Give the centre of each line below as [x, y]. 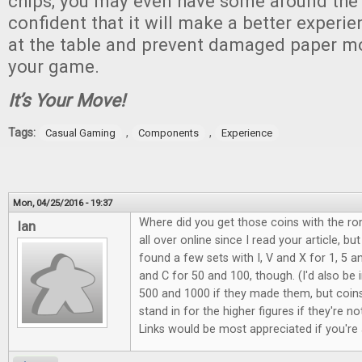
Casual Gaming [80, 133]
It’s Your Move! [67, 100]
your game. [54, 66]
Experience [247, 133]
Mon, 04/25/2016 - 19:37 [63, 203]
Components [168, 133]
